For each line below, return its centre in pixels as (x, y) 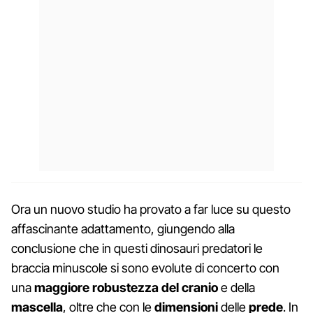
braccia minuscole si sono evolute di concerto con (145, 268)
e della (236, 287)
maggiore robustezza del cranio (126, 287)
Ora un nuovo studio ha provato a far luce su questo (151, 209)
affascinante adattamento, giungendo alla (123, 228)
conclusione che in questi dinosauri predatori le (137, 248)
